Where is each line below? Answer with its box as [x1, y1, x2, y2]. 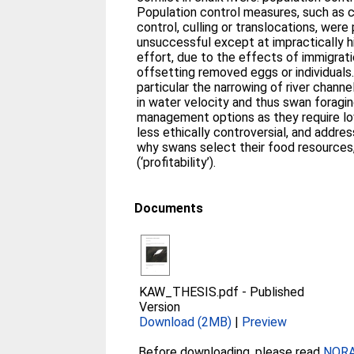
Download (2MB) [139, 314, 232, 330]
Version [139, 299, 181, 314]
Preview [242, 314, 288, 330]
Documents [134, 200, 204, 216]
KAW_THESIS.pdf [139, 284, 239, 299]
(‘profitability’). [137, 154, 217, 170]
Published [250, 284, 305, 299]
